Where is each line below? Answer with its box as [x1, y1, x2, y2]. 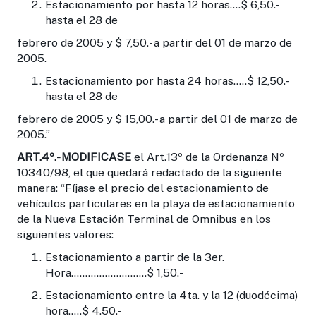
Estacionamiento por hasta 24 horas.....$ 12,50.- [45, 73, 288, 87]
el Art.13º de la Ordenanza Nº [131, 150, 284, 164]
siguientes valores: [17, 227, 114, 241]
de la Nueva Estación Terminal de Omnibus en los [17, 212, 271, 226]
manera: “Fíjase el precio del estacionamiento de [17, 181, 269, 195]
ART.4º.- [17, 150, 59, 164]
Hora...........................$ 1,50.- [45, 265, 183, 279]
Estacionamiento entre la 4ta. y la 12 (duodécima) [45, 288, 298, 302]
